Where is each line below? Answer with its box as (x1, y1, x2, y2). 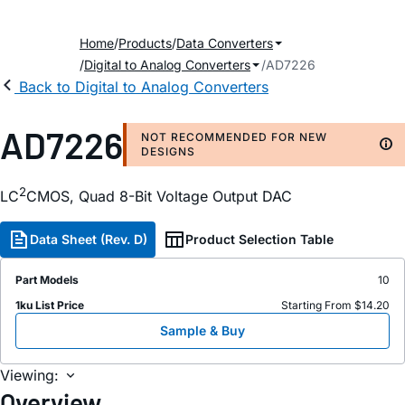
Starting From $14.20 (281, 298, 390, 313)
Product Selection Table (185, 231, 334, 248)
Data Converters (176, 35, 273, 51)
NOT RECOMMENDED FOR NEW (141, 130, 327, 144)
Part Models (15, 273, 79, 287)
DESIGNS (141, 145, 195, 158)
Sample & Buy (160, 323, 245, 339)
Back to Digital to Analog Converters (19, 78, 268, 96)
